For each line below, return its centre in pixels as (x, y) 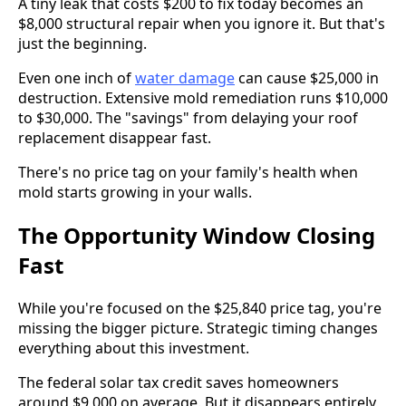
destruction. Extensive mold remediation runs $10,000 (203, 98)
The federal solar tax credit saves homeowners (179, 382)
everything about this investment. (134, 348)
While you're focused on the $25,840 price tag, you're (200, 308)
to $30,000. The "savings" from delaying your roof (188, 118)
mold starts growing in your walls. (135, 193)
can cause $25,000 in (307, 78)
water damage (185, 78)
